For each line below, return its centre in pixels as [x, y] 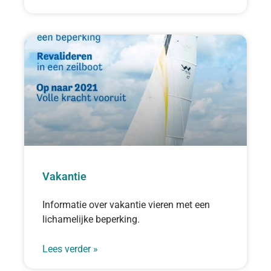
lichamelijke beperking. [91, 219]
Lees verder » [70, 249]
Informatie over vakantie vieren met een [126, 204]
